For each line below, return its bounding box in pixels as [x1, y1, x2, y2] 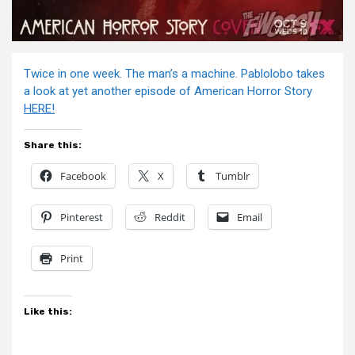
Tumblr [216, 168, 250, 183]
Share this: [24, 139, 82, 151]
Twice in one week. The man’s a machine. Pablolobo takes [24, 66, 325, 81]
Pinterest [60, 209, 103, 224]
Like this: [24, 305, 72, 317]
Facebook [60, 168, 106, 183]
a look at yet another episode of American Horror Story [24, 83, 312, 98]
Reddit [155, 209, 185, 224]
